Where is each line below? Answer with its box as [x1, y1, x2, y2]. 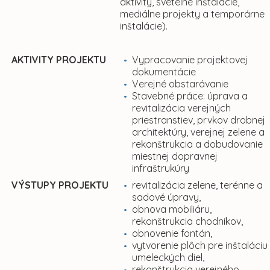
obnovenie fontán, [132, 227, 212, 240]
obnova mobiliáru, [132, 203, 212, 216]
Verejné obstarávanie [132, 78, 228, 90]
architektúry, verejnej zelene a [132, 126, 265, 139]
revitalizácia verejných [132, 102, 231, 115]
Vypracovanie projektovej [132, 54, 248, 66]
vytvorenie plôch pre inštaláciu [132, 239, 268, 252]
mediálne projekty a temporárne [120, 8, 265, 20]
